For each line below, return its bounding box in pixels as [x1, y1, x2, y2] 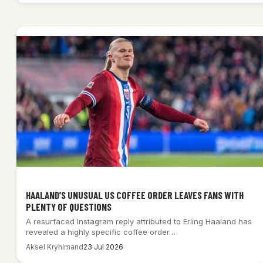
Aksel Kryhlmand [26, 242, 83, 252]
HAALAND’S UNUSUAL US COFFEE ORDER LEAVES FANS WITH [26, 189, 244, 201]
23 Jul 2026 [83, 242, 123, 252]
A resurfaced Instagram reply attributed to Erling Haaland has [26, 217, 252, 227]
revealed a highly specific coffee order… [26, 227, 176, 237]
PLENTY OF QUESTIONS [26, 201, 112, 213]
